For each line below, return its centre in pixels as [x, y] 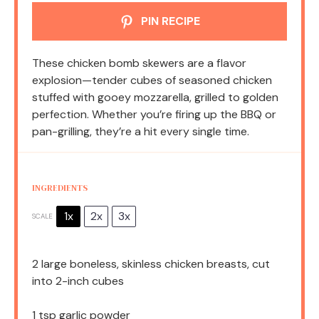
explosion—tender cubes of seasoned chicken [152, 80]
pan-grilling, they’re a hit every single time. [141, 132]
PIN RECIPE [169, 21]
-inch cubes [93, 281]
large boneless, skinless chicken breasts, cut [154, 264]
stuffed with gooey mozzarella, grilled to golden [155, 98]
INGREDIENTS [60, 188]
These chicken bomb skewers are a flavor [139, 63]
